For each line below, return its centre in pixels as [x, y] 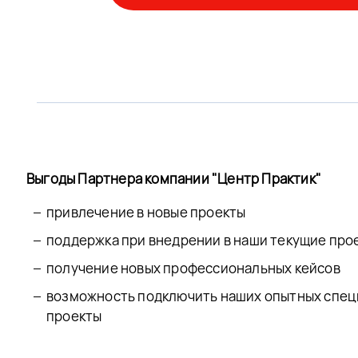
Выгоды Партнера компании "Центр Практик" [174, 178]
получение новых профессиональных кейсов [193, 268]
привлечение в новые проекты [146, 212]
